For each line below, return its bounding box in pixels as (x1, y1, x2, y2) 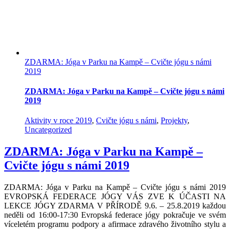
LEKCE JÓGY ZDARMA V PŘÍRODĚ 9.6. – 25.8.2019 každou (4, 201, 226, 210)
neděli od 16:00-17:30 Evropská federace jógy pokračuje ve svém (4, 210, 226, 219)
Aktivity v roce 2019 (25, 116, 92, 125)
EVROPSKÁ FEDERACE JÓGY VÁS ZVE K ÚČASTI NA (4, 191, 226, 201)
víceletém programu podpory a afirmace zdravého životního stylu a (4, 219, 226, 228)
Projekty (161, 116, 187, 125)
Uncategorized (25, 125, 72, 135)
